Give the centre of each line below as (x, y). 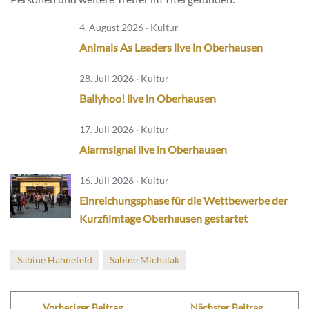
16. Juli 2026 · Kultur (124, 181)
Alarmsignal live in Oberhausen (153, 150)
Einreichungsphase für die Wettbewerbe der (183, 201)
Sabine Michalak (144, 260)
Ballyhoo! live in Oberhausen (148, 99)
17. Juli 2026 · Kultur (124, 130)
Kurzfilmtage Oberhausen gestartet (163, 219)
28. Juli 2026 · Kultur (124, 79)
